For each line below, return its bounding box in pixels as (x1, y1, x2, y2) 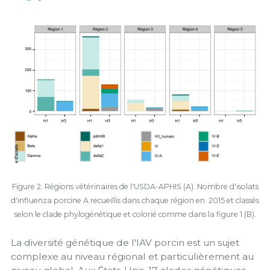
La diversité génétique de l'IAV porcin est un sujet (11, 237, 239, 249)
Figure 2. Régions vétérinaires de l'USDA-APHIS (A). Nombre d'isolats (11, 181, 259, 191)
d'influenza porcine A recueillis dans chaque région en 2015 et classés (11, 195, 259, 205)
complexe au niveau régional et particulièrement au (11, 251, 254, 263)
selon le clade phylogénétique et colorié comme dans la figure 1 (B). (14, 209, 256, 219)
